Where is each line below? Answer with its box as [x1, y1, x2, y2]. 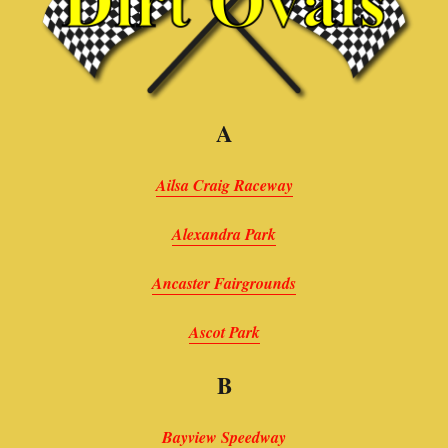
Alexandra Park [172, 222, 276, 245]
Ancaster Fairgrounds [152, 271, 296, 294]
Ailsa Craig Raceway [155, 173, 293, 196]
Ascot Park [188, 320, 260, 343]
